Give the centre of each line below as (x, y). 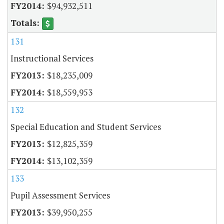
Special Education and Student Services (86, 127)
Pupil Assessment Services (60, 195)
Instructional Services (52, 58)
